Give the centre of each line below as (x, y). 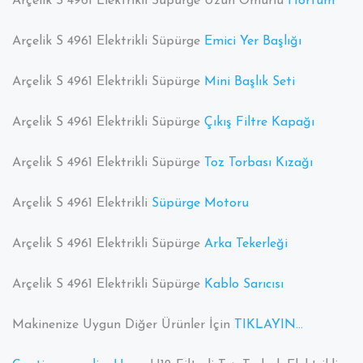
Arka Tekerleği (246, 244)
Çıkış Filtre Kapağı (259, 123)
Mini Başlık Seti (250, 82)
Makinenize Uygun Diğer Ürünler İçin (123, 325)
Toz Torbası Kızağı (258, 163)
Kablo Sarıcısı (244, 285)
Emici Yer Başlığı (253, 42)
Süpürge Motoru (200, 204)
